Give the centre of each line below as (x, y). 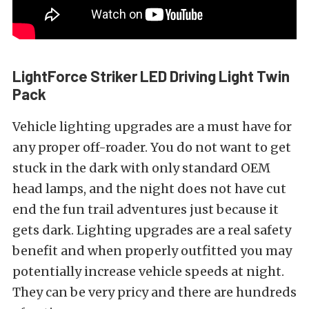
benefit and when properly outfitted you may (152, 250)
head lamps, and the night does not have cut (149, 188)
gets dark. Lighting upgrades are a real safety (152, 230)
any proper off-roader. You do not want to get (152, 147)
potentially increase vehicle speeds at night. (148, 271)
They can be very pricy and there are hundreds (154, 292)
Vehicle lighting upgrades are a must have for (152, 126)
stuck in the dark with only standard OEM (141, 168)
